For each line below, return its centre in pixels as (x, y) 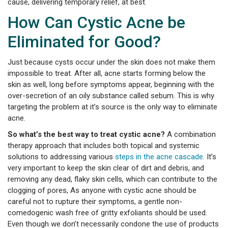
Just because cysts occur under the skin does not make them (111, 62)
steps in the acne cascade (159, 157)
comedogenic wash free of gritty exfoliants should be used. (107, 213)
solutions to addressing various (61, 157)
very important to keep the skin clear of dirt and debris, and (106, 168)
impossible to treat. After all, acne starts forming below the (107, 73)
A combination (190, 134)
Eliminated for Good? (84, 42)
